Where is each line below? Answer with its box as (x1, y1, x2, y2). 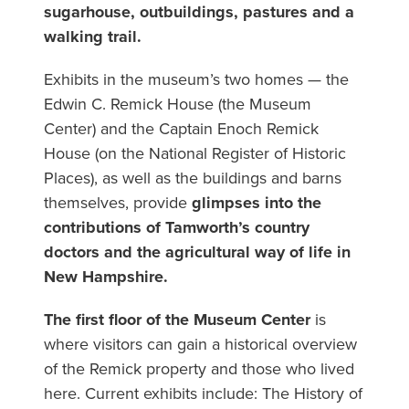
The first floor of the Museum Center (43, 308, 310, 332)
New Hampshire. (43, 265, 173, 289)
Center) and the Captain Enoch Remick (43, 117, 319, 142)
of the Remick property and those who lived (43, 357, 354, 382)
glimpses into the (191, 191, 321, 215)
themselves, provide (43, 191, 192, 215)
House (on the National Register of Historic (43, 142, 346, 166)
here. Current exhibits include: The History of (43, 382, 362, 406)
